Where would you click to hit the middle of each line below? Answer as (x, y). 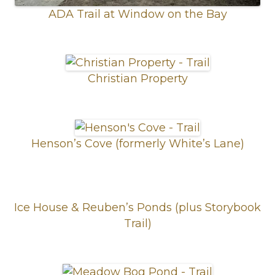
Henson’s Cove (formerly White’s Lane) (137, 143)
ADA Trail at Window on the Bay (137, 14)
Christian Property (137, 79)
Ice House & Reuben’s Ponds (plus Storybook (137, 207)
